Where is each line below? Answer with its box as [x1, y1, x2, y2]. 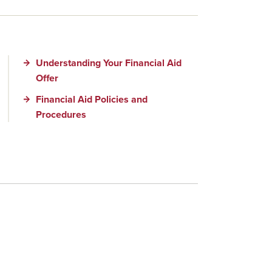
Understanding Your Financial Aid [36, 56, 182, 70]
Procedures [36, 107, 86, 121]
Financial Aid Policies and [36, 92, 148, 106]
